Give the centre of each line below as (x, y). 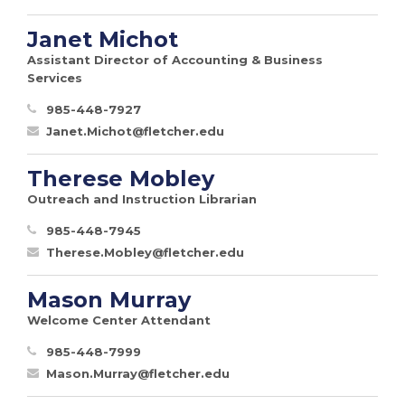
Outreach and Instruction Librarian (142, 198)
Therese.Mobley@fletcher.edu (145, 252)
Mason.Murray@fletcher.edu (138, 373)
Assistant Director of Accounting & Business (175, 59)
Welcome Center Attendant (119, 320)
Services (55, 77)
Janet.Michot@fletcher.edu (135, 131)
